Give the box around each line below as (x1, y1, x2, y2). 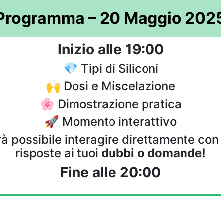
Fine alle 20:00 (60, 164, 161, 181)
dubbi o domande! (101, 146, 206, 160)
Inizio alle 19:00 (57, 41, 164, 58)
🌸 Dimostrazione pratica (39, 97, 182, 111)
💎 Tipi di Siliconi (63, 61, 158, 75)
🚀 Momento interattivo (44, 114, 177, 129)
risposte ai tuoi (15, 146, 101, 160)
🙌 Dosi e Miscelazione (46, 79, 175, 93)
